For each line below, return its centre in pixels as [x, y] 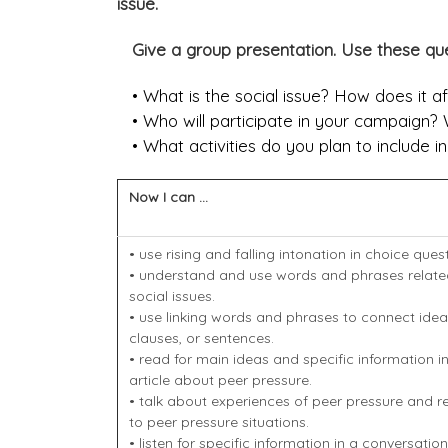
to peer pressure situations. [218, 422]
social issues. [171, 296]
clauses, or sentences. [201, 338]
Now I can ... [168, 197]
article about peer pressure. [220, 380]
